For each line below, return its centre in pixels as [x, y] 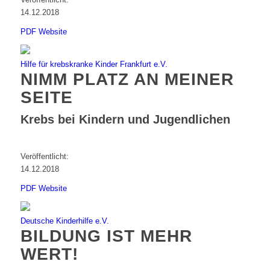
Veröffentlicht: [44, 157]
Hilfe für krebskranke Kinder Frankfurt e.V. [94, 64]
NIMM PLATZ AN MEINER [127, 80]
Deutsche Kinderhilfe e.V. [64, 221]
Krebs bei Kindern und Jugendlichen [125, 120]
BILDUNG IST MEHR [106, 236]
